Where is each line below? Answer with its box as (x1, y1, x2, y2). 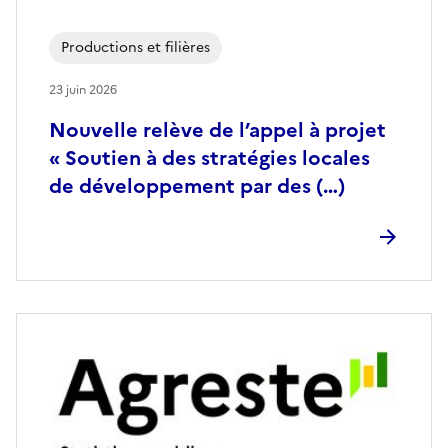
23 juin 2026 (49, 81, 117, 100)
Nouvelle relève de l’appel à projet (49, 115, 386, 146)
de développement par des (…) (49, 171, 345, 202)
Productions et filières (61, 37, 210, 59)
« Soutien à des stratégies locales (49, 143, 370, 174)
